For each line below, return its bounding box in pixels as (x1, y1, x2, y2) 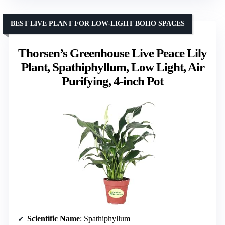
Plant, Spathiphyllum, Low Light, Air (21, 60, 204, 74)
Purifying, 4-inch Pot (62, 74, 163, 88)
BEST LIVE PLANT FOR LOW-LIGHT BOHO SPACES (11, 19, 185, 27)
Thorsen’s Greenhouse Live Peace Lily (18, 46, 207, 60)
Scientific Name (27, 214, 80, 223)
